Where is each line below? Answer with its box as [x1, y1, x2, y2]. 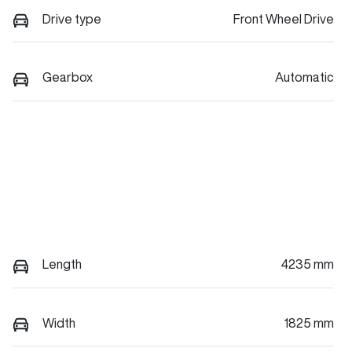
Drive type [42, 13, 101, 25]
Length [42, 258, 82, 271]
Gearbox [42, 71, 93, 84]
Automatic [275, 71, 334, 84]
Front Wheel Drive [233, 13, 334, 25]
